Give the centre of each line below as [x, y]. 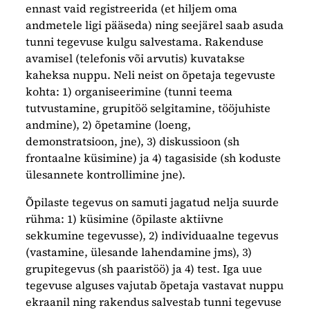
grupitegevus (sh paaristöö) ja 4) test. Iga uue [144, 268]
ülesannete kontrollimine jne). [106, 174]
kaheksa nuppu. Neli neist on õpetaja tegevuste [151, 74]
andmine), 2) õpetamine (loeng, [109, 124]
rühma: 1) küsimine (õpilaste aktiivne [125, 218]
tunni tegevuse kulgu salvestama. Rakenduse [145, 41]
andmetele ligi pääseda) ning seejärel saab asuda [155, 25]
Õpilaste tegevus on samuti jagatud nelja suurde [153, 202]
